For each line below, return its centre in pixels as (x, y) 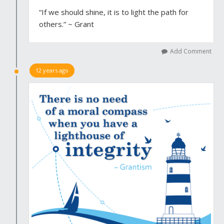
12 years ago (52, 70)
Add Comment (191, 51)
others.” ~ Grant (66, 24)
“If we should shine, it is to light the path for (114, 12)
